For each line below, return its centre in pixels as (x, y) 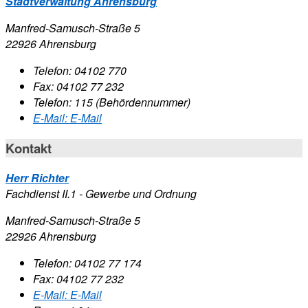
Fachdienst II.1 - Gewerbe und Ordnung (101, 194)
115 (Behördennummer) (132, 102)
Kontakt (29, 148)
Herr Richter (37, 178)
